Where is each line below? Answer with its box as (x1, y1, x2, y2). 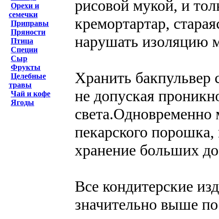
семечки (9, 10, 38, 19)
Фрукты (11, 63, 41, 71)
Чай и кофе (11, 89, 50, 98)
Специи (11, 45, 38, 54)
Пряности (11, 28, 45, 36)
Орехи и (11, 1, 39, 10)
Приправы (11, 19, 49, 27)
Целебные (11, 72, 46, 80)
